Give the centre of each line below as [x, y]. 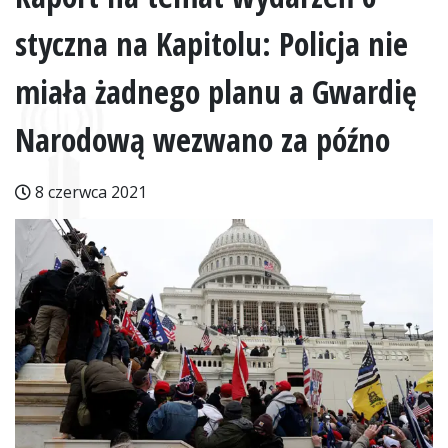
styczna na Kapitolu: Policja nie [211, 43]
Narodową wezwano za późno [202, 139]
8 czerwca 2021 [89, 192]
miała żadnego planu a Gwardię [216, 91]
